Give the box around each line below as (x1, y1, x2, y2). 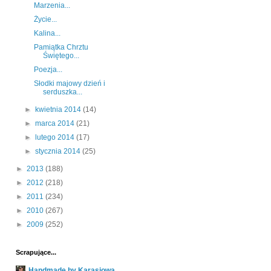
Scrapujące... (16, 249, 56, 256)
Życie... (33, 15, 57, 24)
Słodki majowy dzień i (33, 79, 105, 88)
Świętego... (42, 51, 79, 60)
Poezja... (33, 65, 62, 74)
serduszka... (42, 88, 82, 97)
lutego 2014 (35, 133, 77, 142)
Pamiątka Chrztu (33, 43, 88, 52)
